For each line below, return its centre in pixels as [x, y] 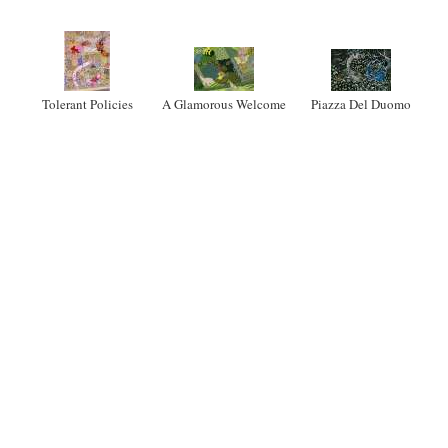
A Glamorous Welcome [224, 104]
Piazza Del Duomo [361, 104]
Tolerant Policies [87, 104]
